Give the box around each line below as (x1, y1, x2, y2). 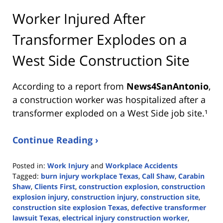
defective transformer (131, 203, 206, 213)
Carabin (178, 171, 205, 181)
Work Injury (47, 161, 89, 171)
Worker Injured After (12, 8, 145, 28)
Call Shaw (142, 171, 175, 181)
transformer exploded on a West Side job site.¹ (12, 107, 208, 119)
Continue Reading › (12, 134, 99, 146)
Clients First (34, 182, 75, 192)
